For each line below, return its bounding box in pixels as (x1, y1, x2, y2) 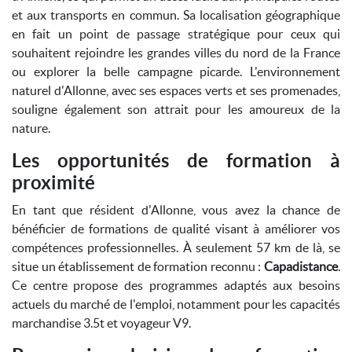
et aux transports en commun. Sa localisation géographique (12, 8, 340, 22)
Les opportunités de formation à (12, 150, 340, 171)
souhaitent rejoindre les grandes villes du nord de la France (12, 46, 340, 60)
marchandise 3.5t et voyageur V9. (12, 316, 191, 330)
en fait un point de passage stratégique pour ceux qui (12, 27, 340, 41)
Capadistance (264, 259, 338, 273)
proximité (12, 172, 95, 193)
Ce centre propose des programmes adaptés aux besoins (12, 278, 340, 292)
